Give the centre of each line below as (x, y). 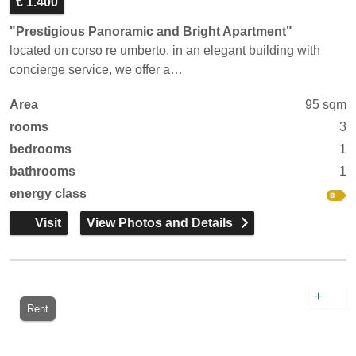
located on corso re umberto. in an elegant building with (165, 50)
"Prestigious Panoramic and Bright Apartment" (151, 31)
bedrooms (41, 149)
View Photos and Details (160, 223)
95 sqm (326, 104)
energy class (48, 193)
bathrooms (43, 171)
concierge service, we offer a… (96, 70)
